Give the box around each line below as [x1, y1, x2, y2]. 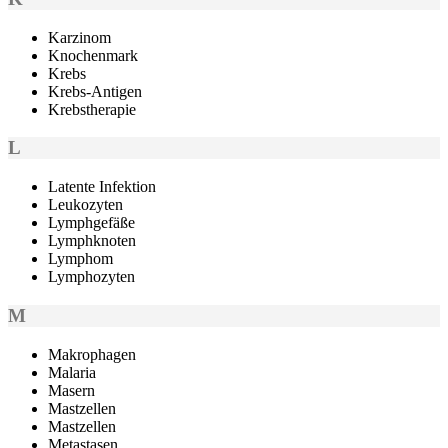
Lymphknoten [48, 232, 136, 250]
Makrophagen [48, 345, 136, 363]
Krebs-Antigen [48, 82, 142, 100]
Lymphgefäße [48, 214, 135, 232]
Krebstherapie [48, 100, 136, 118]
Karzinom [48, 28, 111, 46]
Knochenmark [48, 46, 138, 64]
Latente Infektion [48, 178, 156, 196]
